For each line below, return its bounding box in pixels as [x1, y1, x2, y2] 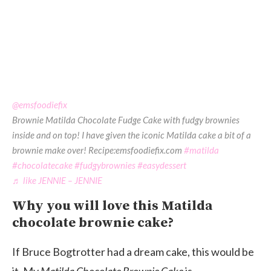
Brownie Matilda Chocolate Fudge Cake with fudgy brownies [12, 114, 240, 125]
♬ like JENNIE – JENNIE [12, 174, 102, 186]
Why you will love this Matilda [12, 197, 212, 214]
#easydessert [137, 159, 186, 171]
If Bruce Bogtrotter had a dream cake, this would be [12, 244, 254, 258]
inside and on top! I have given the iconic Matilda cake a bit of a [12, 129, 251, 140]
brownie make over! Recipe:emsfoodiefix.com [12, 144, 184, 155]
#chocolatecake [12, 159, 73, 171]
